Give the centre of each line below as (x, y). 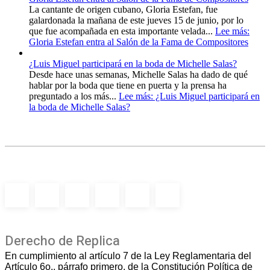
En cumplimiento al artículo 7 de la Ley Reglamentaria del (128, 256)
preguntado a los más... (74, 96)
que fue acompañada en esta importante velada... (122, 31)
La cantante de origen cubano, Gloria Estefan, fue (123, 9)
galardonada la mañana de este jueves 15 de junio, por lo (136, 20)
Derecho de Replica (62, 241)
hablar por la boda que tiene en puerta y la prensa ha (128, 85)
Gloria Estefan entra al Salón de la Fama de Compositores (139, 42)
